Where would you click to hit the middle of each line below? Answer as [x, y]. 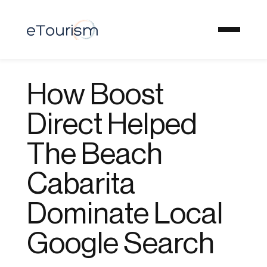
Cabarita [81, 184]
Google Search [120, 244]
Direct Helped [112, 125]
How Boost [95, 95]
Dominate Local [125, 214]
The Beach [94, 155]
